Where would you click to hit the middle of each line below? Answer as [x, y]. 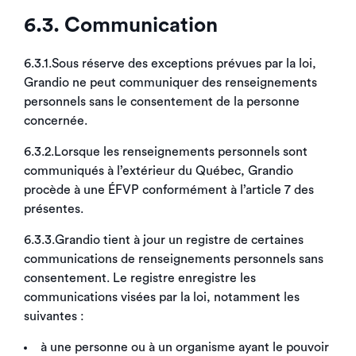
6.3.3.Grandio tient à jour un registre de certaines [164, 240]
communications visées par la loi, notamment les [162, 297]
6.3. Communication [121, 25]
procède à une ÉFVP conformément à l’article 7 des [169, 190]
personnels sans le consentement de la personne [162, 102]
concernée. [56, 121]
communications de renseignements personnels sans [174, 259]
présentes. [54, 209]
